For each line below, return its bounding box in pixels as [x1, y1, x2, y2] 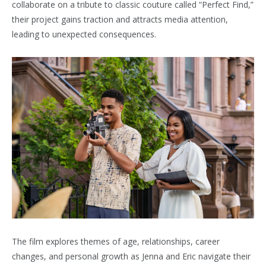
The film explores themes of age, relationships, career [12, 235, 220, 247]
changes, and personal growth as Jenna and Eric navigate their [12, 250, 251, 262]
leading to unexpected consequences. [12, 28, 156, 40]
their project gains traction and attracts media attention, [12, 13, 228, 25]
